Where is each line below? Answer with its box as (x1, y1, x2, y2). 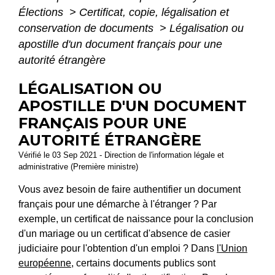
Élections (18, 6, 66, 18)
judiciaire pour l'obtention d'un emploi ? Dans (18, 242, 217, 254)
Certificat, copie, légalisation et (79, 6, 229, 18)
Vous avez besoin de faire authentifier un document (18, 184, 241, 195)
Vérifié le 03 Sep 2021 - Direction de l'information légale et (18, 150, 224, 160)
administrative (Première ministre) (18, 161, 138, 171)
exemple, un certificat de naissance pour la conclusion (18, 213, 254, 224)
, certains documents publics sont (71, 257, 215, 268)
